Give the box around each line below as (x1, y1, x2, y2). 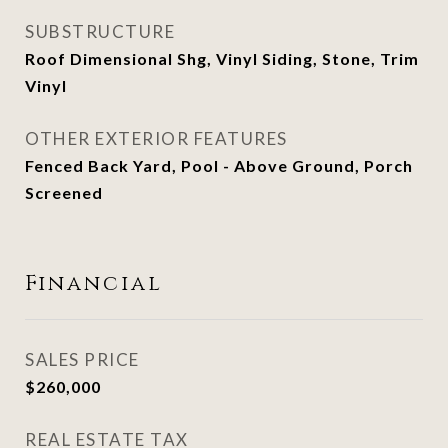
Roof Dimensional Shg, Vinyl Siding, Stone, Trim (25, 49, 419, 68)
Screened (25, 183, 103, 202)
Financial (25, 270, 163, 298)
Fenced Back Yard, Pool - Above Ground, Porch (25, 156, 413, 175)
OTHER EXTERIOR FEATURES (25, 128, 288, 149)
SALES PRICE (25, 349, 140, 370)
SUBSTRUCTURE (25, 21, 175, 42)
